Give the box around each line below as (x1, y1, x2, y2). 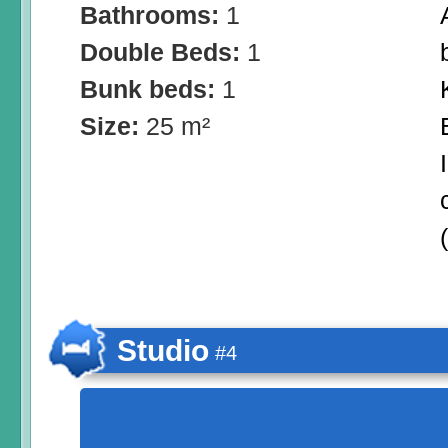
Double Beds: (80, 38, 247, 67)
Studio (117, 334, 209, 368)
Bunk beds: (80, 75, 222, 104)
